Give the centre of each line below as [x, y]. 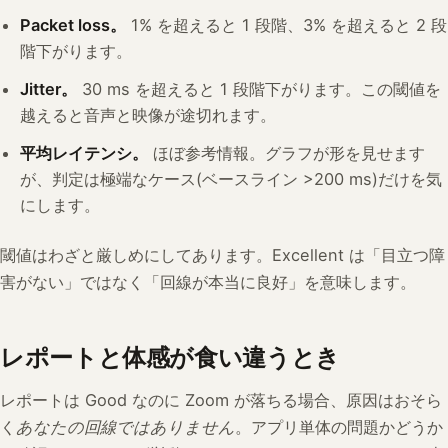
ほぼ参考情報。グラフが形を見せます [286, 152]
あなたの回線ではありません [125, 426]
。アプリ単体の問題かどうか [339, 426]
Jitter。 [48, 88]
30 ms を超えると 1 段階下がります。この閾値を [259, 88]
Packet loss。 [73, 24]
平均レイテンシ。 [84, 152]
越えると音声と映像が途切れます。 [148, 114]
